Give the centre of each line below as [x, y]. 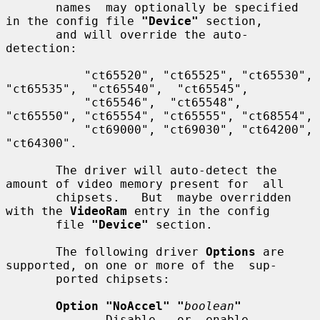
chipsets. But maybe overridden [31, 197]
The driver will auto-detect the [31, 170]
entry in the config [199, 211]
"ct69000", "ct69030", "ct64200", [45, 129]
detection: [41, 48]
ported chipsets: [31, 279]
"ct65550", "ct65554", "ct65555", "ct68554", [159, 116]
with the [38, 211]
